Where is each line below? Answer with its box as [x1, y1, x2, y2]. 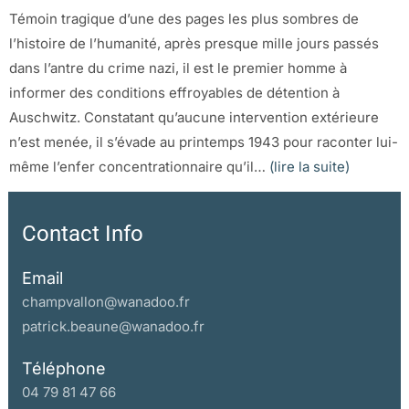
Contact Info [21, 221, 143, 247]
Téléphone [21, 359, 106, 379]
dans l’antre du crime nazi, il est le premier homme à [9, 59, 347, 77]
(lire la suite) [269, 158, 350, 175]
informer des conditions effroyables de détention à [9, 84, 340, 101]
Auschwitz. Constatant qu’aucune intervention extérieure [9, 109, 379, 126]
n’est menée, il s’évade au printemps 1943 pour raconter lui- [9, 133, 398, 151]
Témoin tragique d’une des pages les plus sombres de [9, 10, 359, 27]
